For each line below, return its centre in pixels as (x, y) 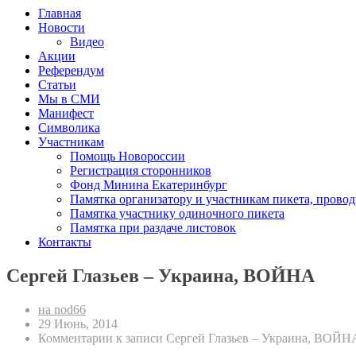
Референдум (71, 71)
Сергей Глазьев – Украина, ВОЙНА (161, 276)
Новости (62, 28)
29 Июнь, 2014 (78, 324)
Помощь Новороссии (128, 157)
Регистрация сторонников (141, 171)
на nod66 (62, 310)
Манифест (66, 114)
